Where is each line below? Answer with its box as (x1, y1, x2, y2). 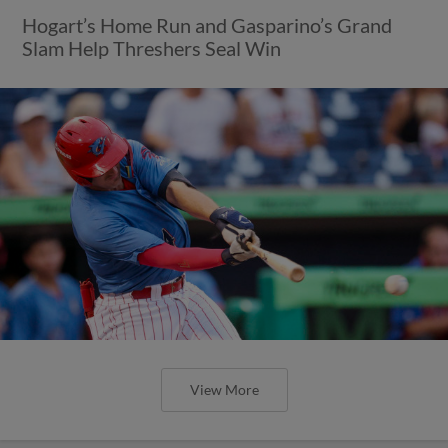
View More (189, 380, 259, 398)
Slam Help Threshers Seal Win (22, 35, 282, 60)
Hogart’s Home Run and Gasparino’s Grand (22, 12, 393, 37)
